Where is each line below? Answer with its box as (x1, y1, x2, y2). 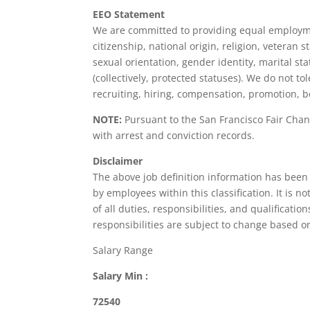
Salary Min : (93, 269, 149, 282)
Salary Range (93, 244, 154, 257)
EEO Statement (93, 8, 165, 21)
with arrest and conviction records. (93, 129, 255, 142)
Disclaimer (93, 154, 143, 167)
